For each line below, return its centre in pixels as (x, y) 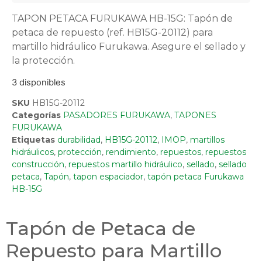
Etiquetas (33, 140)
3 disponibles (39, 82)
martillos (207, 140)
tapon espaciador (108, 177)
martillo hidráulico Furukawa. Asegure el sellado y (129, 46)
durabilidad (79, 140)
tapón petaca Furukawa (196, 177)
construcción (38, 165)
